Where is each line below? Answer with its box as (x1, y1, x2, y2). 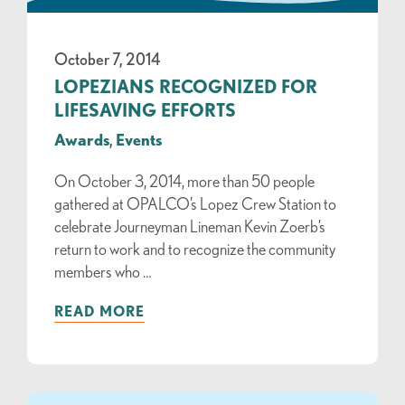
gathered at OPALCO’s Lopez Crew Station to (54, 194, 336, 213)
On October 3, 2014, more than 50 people (54, 172, 315, 191)
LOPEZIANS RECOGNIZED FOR (54, 76, 317, 98)
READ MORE (54, 303, 145, 320)
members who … (54, 262, 152, 281)
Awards (54, 130, 109, 149)
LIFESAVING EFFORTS (54, 99, 236, 121)
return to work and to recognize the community (54, 240, 335, 259)
